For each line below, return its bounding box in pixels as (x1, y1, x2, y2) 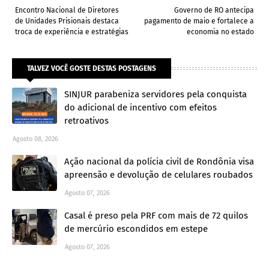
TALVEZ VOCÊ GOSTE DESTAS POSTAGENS (27, 64, 156, 73)
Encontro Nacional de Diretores (15, 6, 119, 15)
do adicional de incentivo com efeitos (64, 102, 217, 113)
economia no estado (187, 28, 254, 37)
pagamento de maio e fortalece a (144, 17, 254, 26)
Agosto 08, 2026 (13, 135, 58, 144)
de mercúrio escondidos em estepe (64, 223, 208, 235)
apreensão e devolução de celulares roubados (64, 169, 253, 181)
